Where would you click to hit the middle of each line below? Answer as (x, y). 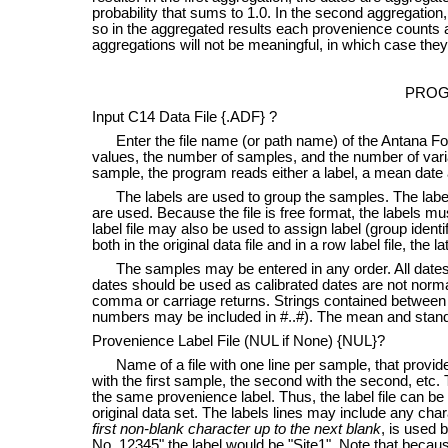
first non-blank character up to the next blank (237, 428)
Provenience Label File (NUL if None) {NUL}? (239, 340)
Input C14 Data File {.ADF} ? (185, 116)
